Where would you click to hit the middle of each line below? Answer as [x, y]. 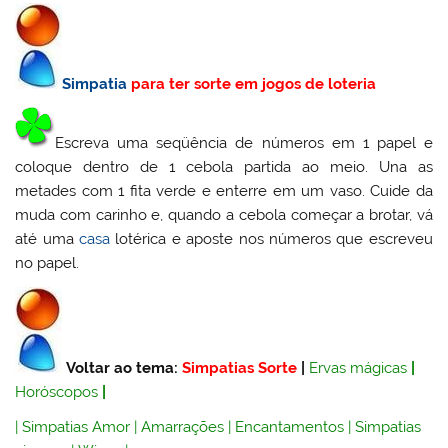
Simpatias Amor [76, 426]
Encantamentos [290, 426]
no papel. [47, 263]
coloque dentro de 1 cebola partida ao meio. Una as [224, 167]
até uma [47, 239]
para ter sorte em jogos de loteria [252, 83]
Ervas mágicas [358, 367]
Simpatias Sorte [240, 367]
